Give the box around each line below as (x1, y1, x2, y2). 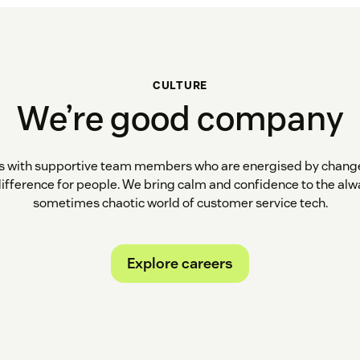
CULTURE (152, 77, 208, 92)
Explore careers (127, 253, 233, 272)
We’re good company (16, 96, 344, 140)
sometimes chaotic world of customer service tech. (32, 194, 328, 211)
